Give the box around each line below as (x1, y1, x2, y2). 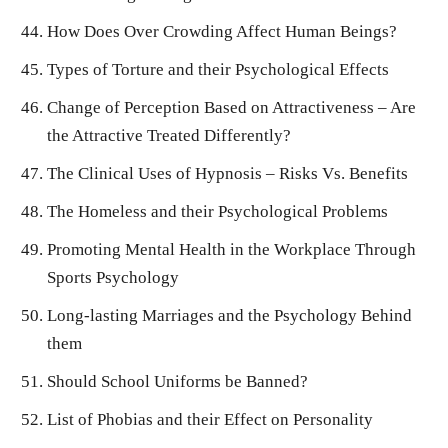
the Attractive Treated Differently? (47, 126, 291, 146)
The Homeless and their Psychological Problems (47, 202, 388, 222)
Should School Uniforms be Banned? (47, 372, 308, 392)
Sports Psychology (47, 268, 179, 288)
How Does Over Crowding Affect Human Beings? (47, 22, 397, 42)
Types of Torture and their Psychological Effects (47, 60, 389, 80)
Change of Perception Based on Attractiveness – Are (47, 98, 416, 118)
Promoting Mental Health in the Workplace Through (47, 240, 416, 260)
